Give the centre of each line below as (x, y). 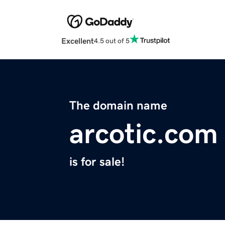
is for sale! (97, 162)
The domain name (118, 106)
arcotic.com (144, 134)
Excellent (78, 41)
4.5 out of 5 (112, 40)
